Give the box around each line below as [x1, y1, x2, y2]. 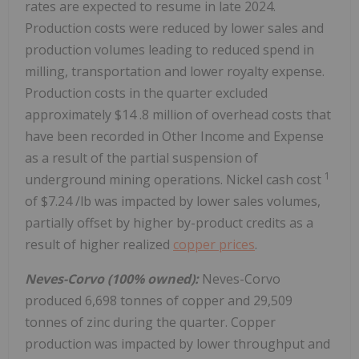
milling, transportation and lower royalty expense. [25, 63, 325, 81]
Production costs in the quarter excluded [25, 84, 268, 103]
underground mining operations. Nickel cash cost [25, 171, 325, 189]
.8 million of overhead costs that [139, 106, 331, 124]
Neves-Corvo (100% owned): [25, 270, 202, 288]
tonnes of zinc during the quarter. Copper [25, 313, 276, 332]
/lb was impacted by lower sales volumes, [75, 192, 321, 211]
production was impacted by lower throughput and [25, 335, 330, 353]
